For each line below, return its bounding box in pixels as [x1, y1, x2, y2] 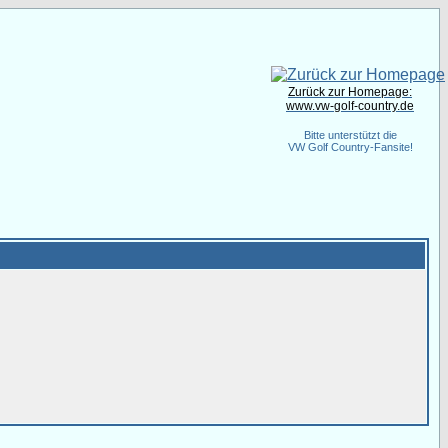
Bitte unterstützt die [303, 129, 397, 141]
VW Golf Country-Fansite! [287, 141, 413, 153]
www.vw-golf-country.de [286, 99, 414, 113]
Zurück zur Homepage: [288, 85, 412, 99]
